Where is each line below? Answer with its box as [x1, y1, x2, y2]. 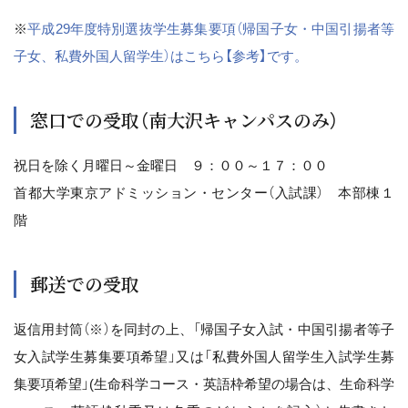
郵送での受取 [30, 270, 139, 297]
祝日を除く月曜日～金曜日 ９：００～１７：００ [14, 158, 328, 173]
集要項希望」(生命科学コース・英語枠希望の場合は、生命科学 [14, 376, 394, 392]
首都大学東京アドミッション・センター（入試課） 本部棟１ [14, 185, 394, 200]
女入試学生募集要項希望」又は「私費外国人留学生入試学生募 [14, 349, 394, 364]
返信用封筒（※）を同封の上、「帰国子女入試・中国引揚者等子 [14, 321, 394, 337]
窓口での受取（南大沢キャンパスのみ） [30, 107, 339, 133]
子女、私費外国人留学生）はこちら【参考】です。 [14, 48, 308, 64]
